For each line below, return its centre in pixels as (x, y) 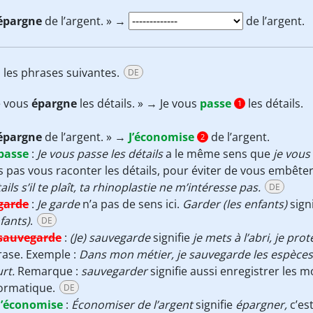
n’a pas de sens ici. (131, 204)
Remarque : (48, 271)
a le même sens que (217, 154)
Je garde (58, 204)
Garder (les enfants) (235, 204)
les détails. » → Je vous (140, 103)
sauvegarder (114, 271)
